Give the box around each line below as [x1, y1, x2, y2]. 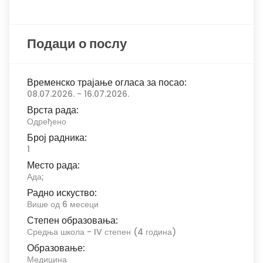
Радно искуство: [27, 186, 97, 200]
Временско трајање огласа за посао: [27, 76, 187, 89]
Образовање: [27, 241, 85, 255]
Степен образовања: [27, 214, 118, 227]
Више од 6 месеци [27, 198, 99, 210]
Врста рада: [27, 103, 79, 117]
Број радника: [27, 131, 87, 144]
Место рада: [27, 159, 80, 172]
